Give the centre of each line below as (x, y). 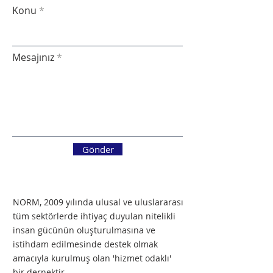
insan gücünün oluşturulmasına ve (84, 230)
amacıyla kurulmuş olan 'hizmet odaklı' (92, 258)
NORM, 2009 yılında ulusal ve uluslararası (98, 202)
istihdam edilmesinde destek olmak (85, 244)
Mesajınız (33, 57)
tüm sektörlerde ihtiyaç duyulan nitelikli (94, 216)
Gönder (98, 149)
